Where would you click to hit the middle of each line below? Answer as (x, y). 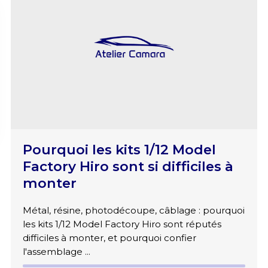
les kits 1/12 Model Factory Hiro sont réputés (122, 224)
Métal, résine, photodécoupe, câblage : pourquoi (133, 211)
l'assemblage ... (56, 252)
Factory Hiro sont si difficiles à (128, 167)
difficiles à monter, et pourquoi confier (109, 238)
